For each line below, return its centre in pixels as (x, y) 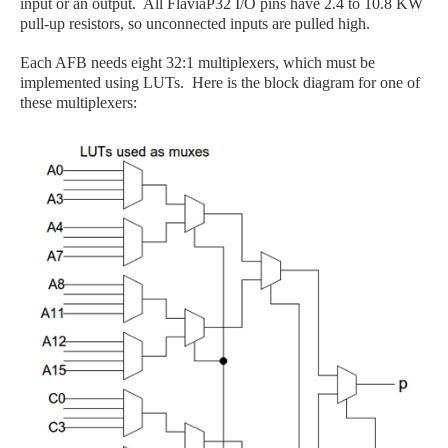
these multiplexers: (78, 103)
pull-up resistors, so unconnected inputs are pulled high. (195, 24)
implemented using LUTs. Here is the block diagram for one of (220, 83)
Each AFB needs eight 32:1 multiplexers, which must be (197, 63)
